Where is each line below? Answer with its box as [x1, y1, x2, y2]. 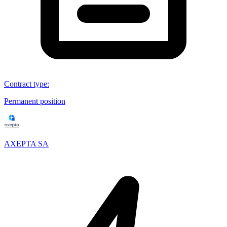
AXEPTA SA [4, 139, 49, 148]
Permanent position [4, 96, 65, 105]
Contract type [4, 79, 47, 88]
